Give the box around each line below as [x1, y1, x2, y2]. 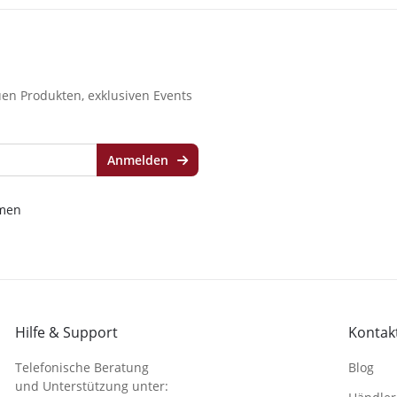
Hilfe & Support [15, 322, 118, 342]
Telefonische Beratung [15, 358, 149, 376]
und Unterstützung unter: [15, 377, 168, 394]
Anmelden [107, 152, 172, 169]
